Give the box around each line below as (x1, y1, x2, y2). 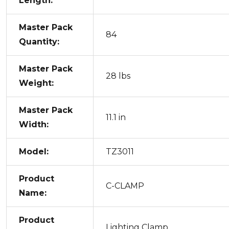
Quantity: (19, 36, 59, 47)
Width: (19, 119, 49, 129)
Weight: (19, 78, 54, 88)
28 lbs (106, 71, 130, 81)
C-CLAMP (106, 180, 144, 191)
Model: (19, 146, 49, 156)
